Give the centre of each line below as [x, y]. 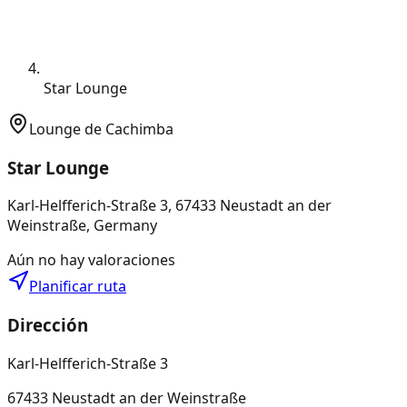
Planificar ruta [78, 287]
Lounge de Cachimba [101, 129]
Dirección [48, 324]
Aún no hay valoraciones [91, 260]
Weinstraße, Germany [82, 226]
